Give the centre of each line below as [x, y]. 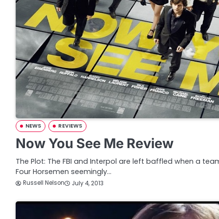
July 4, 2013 [88, 183]
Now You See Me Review [95, 144]
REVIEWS [70, 126]
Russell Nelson [44, 183]
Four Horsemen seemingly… [64, 172]
